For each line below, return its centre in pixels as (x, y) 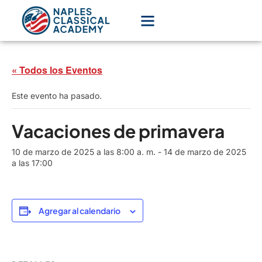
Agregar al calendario (80, 211)
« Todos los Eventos (57, 70)
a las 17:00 (32, 163)
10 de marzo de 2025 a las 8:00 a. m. (84, 152)
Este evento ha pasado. (57, 96)
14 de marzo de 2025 (205, 152)
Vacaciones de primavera (118, 131)
